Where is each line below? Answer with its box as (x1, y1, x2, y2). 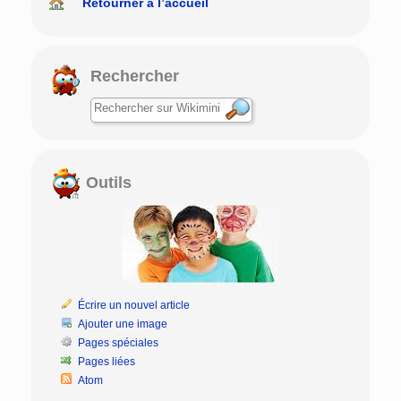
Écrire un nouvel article (78, 299, 191, 312)
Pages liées (78, 355, 136, 369)
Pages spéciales (78, 337, 159, 350)
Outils (81, 174, 132, 192)
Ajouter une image (78, 318, 168, 331)
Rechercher (90, 67, 179, 86)
